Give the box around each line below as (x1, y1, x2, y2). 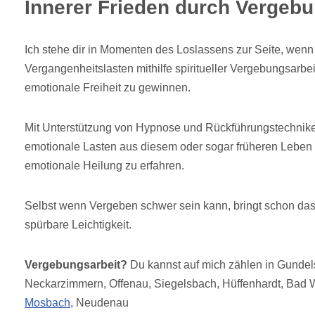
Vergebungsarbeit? (25, 259, 127, 271)
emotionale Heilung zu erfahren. (25, 160, 184, 172)
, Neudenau (70, 297, 129, 309)
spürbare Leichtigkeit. (25, 219, 131, 231)
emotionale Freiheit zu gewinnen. (25, 82, 191, 94)
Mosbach (25, 297, 70, 309)
